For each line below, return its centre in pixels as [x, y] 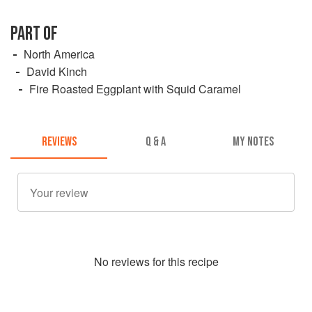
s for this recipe [181, 262]
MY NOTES [253, 142]
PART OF [34, 33]
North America [59, 54]
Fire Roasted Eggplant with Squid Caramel [135, 88]
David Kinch [57, 71]
